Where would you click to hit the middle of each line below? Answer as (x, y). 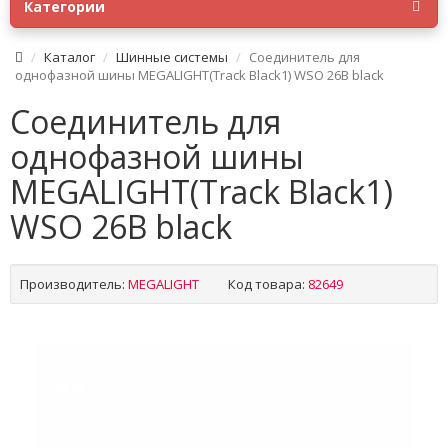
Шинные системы (172, 57)
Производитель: (72, 284)
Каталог (69, 57)
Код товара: (266, 284)
